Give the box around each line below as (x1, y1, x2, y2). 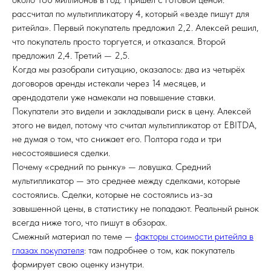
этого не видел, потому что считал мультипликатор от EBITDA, (12, 119, 256, 131)
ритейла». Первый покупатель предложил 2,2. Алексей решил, (12, 22, 258, 33)
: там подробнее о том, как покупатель (84, 244, 235, 256)
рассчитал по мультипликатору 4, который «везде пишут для (12, 8, 249, 19)
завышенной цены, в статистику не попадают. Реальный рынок (12, 203, 259, 214)
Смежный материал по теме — (12, 230, 135, 242)
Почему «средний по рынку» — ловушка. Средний (12, 161, 211, 172)
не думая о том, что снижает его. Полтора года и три (12, 133, 221, 145)
